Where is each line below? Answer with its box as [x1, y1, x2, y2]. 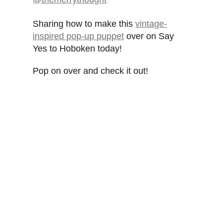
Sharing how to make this [33, 19, 136, 29]
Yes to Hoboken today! [33, 44, 122, 54]
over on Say [124, 31, 174, 42]
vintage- [135, 19, 167, 29]
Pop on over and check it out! [33, 66, 149, 76]
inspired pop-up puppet [33, 31, 124, 42]
